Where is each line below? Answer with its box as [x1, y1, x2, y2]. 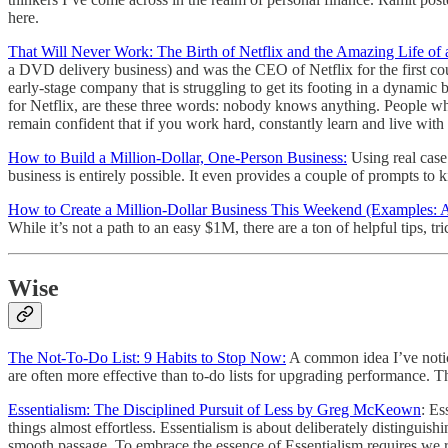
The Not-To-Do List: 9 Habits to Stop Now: [8, 349, 286, 367]
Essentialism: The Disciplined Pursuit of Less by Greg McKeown [8, 401, 421, 419]
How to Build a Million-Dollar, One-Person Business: [8, 149, 347, 167]
